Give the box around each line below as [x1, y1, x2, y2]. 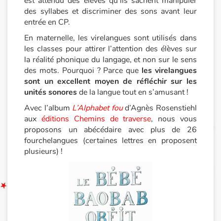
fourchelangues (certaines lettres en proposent [24, 135, 197, 146]
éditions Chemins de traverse [41, 113, 151, 124]
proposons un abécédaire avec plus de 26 [24, 124, 197, 135]
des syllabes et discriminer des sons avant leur [24, 6, 197, 17]
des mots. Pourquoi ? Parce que [24, 65, 142, 76]
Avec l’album [24, 103, 73, 113]
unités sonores [24, 87, 77, 98]
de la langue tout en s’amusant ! [77, 87, 189, 98]
